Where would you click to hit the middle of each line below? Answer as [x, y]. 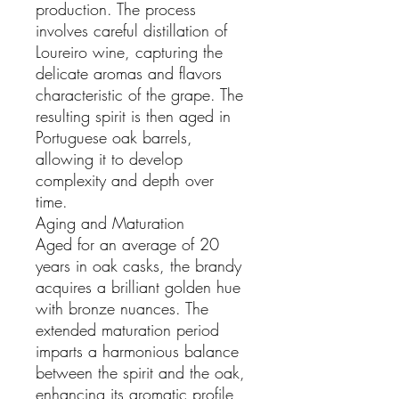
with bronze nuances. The [122, 308]
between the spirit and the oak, [140, 372]
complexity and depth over [125, 179]
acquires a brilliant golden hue [138, 286]
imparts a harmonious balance [137, 350]
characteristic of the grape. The [139, 94]
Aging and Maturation [110, 222]
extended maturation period [127, 329]
